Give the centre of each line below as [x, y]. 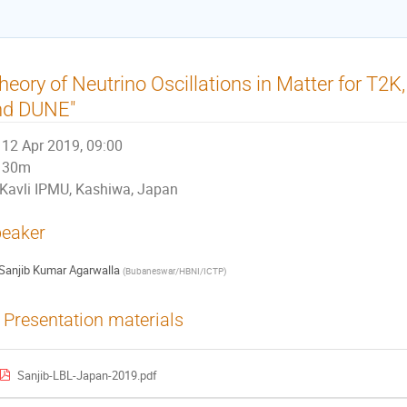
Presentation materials [94, 320]
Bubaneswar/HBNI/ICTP [174, 271]
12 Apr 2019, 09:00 [63, 145]
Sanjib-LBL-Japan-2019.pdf [87, 376]
